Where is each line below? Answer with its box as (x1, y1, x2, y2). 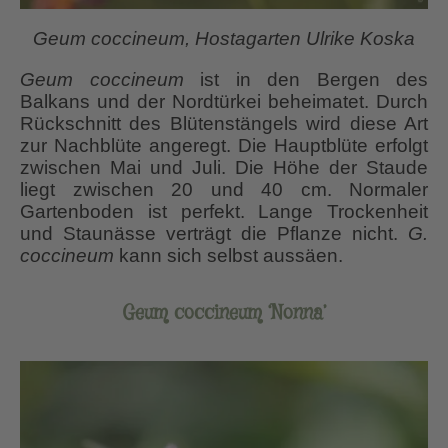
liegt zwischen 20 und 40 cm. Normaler (20, 178, 428, 200)
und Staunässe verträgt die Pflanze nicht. (20, 222, 408, 244)
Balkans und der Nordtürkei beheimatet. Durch (20, 90, 428, 112)
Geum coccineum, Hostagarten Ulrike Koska (33, 27, 415, 49)
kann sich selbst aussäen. (114, 244, 343, 266)
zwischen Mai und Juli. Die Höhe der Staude (20, 156, 428, 178)
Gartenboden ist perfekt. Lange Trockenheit (20, 200, 428, 222)
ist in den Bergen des (183, 68, 428, 90)
